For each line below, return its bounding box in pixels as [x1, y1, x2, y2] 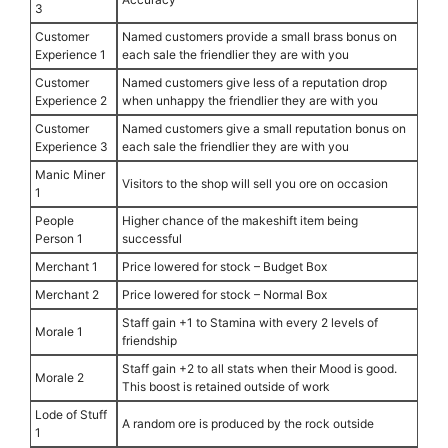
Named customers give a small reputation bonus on [122, 120, 406, 136]
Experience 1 [35, 46, 106, 62]
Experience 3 [35, 138, 108, 154]
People [35, 212, 74, 228]
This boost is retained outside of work [122, 378, 330, 394]
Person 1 [35, 230, 83, 246]
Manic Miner [35, 166, 105, 182]
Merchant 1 [35, 258, 98, 274]
